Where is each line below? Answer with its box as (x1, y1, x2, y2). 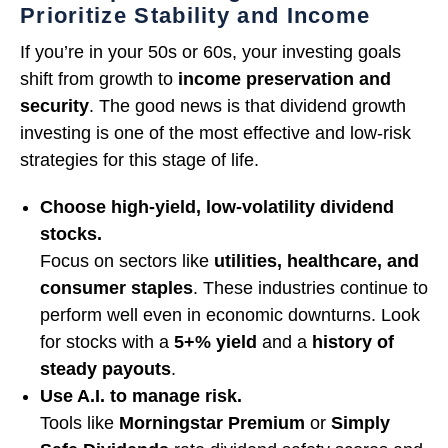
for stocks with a (40, 332, 174, 353)
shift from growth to (20, 69, 178, 90)
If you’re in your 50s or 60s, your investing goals (20, 42, 401, 63)
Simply (331, 413, 390, 434)
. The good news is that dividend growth (89, 96, 406, 117)
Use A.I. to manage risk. (40, 386, 242, 407)
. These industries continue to (193, 278, 428, 299)
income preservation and (178, 69, 391, 90)
